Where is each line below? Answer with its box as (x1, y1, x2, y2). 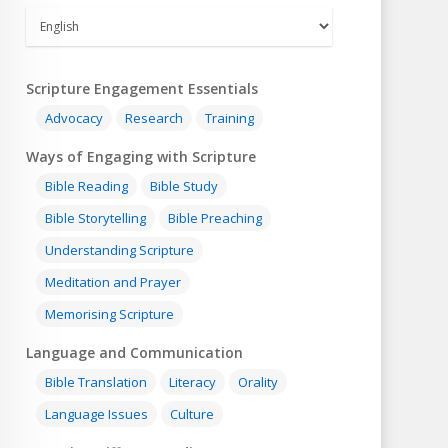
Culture (170, 405, 215, 424)
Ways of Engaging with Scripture (26, 147, 257, 167)
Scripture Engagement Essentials (26, 79, 259, 99)
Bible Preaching (168, 209, 263, 228)
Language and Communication (26, 343, 244, 363)
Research (125, 109, 184, 128)
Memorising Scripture (45, 305, 175, 324)
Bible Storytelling (45, 209, 147, 228)
